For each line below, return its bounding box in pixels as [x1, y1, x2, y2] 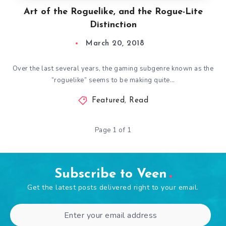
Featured [92, 97, 125, 104]
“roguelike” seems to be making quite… [51, 76, 175, 85]
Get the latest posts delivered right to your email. [27, 183, 199, 192]
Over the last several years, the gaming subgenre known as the [12, 64, 214, 73]
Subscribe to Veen [54, 167, 167, 181]
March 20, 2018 [86, 40, 144, 47]
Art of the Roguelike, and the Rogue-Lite [23, 7, 203, 17]
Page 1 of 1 [94, 126, 132, 135]
